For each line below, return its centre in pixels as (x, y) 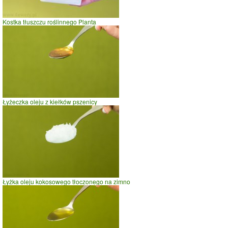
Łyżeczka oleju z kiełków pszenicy (50, 101)
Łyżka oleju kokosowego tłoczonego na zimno (66, 181)
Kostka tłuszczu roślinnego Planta (49, 21)
